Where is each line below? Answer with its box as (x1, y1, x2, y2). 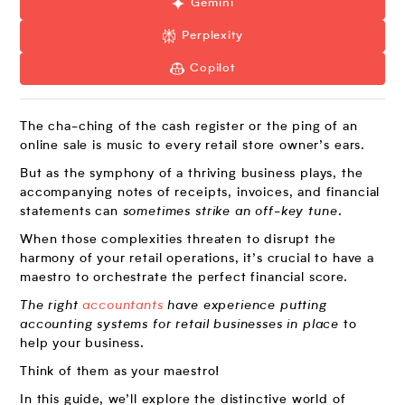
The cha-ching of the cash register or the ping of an (20, 120, 358, 133)
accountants (82, 299, 164, 312)
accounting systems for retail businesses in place (20, 318, 340, 331)
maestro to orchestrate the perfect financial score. (20, 271, 353, 284)
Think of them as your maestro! (20, 365, 221, 378)
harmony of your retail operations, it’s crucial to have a (20, 252, 374, 265)
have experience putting (163, 299, 327, 312)
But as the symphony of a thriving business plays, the (20, 167, 363, 180)
